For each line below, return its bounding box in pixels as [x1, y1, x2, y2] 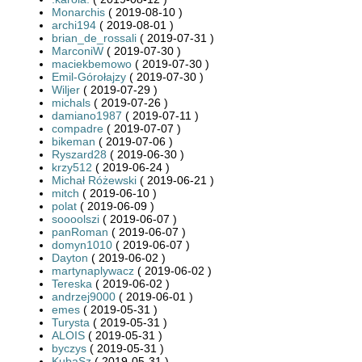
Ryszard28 [52, 147, 107, 161]
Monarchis [52, 5, 105, 19]
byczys [52, 341, 86, 355]
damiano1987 [52, 108, 122, 122]
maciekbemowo [52, 57, 132, 70]
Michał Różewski [52, 173, 137, 187]
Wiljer [52, 82, 80, 96]
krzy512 [52, 160, 92, 174]
